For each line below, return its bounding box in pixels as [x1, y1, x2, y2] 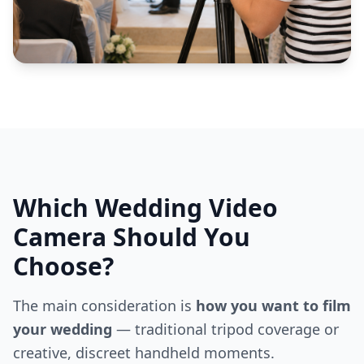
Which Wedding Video [13, 191, 278, 225]
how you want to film [196, 296, 351, 316]
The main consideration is [13, 296, 196, 316]
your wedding [13, 319, 112, 340]
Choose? [13, 249, 114, 284]
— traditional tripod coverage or [112, 319, 339, 340]
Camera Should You [13, 220, 250, 254]
